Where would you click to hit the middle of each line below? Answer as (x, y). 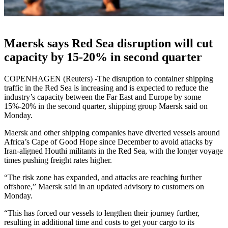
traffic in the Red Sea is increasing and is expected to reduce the (106, 88)
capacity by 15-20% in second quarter (103, 57)
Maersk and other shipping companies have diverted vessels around (112, 132)
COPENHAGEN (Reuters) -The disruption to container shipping (109, 78)
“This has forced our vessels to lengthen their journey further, (102, 213)
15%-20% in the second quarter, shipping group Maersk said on (106, 106)
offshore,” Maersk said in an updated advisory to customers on (104, 186)
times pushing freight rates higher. (58, 160)
